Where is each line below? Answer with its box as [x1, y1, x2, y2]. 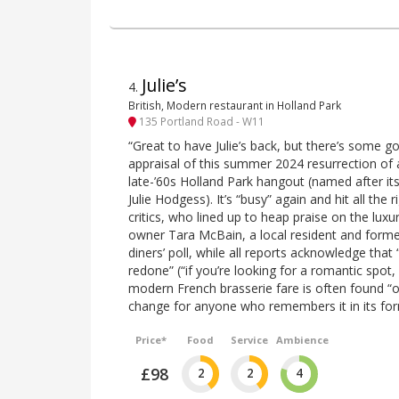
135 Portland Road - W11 [136, 114, 265, 129]
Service [230, 332, 268, 346]
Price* [135, 332, 167, 346]
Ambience [275, 332, 329, 346]
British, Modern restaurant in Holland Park [128, 98, 341, 113]
